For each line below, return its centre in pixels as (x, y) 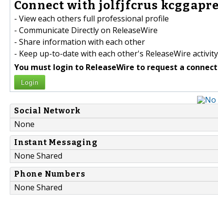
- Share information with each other (80, 42)
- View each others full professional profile (91, 19)
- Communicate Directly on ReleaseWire (86, 30)
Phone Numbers (50, 174)
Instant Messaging (56, 143)
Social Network (48, 111)
